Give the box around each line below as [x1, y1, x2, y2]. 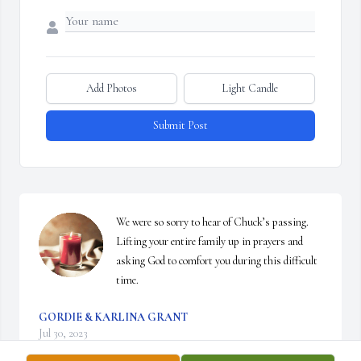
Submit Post [153, 118, 208, 133]
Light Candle [221, 81, 278, 96]
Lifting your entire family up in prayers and [116, 234, 303, 249]
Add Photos [86, 81, 137, 96]
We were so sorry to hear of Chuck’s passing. [116, 215, 309, 230]
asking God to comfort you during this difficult [116, 254, 317, 268]
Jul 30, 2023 [39, 326, 88, 341]
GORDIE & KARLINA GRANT [39, 310, 188, 325]
